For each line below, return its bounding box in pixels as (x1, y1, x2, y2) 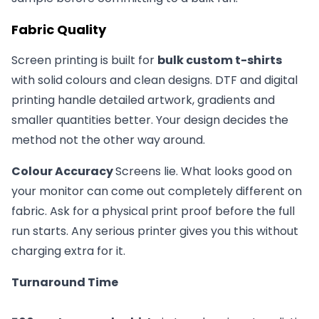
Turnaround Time (11, 274, 118, 291)
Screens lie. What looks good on (115, 163, 292, 180)
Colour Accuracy (11, 163, 115, 180)
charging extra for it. (11, 243, 125, 260)
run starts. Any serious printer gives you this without (11, 223, 298, 240)
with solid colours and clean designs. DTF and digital (11, 72, 298, 89)
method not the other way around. (11, 132, 205, 149)
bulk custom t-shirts (157, 52, 282, 69)
